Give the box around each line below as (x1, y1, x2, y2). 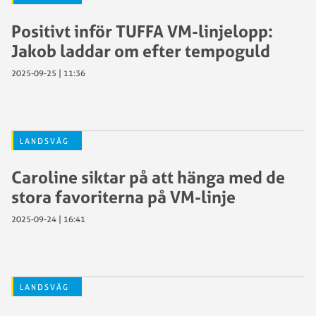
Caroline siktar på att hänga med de (11, 166, 285, 188)
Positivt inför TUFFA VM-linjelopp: (11, 20, 273, 42)
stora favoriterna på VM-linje (11, 186, 236, 207)
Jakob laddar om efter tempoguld (11, 40, 270, 61)
